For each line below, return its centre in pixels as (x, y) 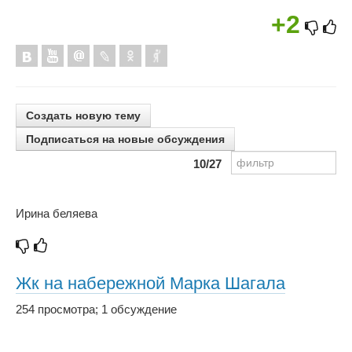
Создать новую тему (83, 115)
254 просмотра (55, 310)
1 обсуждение (139, 310)
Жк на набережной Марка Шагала (150, 283)
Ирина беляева (57, 213)
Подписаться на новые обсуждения (125, 139)
